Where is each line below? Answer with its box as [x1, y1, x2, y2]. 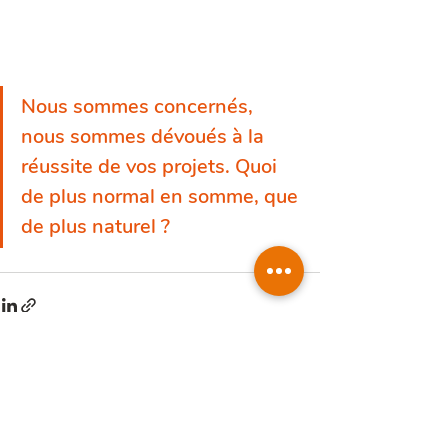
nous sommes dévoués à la [21, 122, 269, 150]
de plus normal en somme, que [21, 182, 303, 210]
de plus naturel [21, 212, 161, 240]
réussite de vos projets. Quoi [21, 152, 282, 180]
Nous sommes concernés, [21, 92, 258, 120]
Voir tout [265, 369, 320, 389]
